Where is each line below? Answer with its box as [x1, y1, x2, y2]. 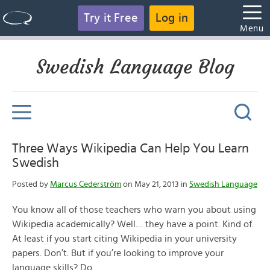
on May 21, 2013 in [121, 180, 189, 189]
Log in [155, 12, 189, 24]
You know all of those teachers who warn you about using [12, 205, 256, 215]
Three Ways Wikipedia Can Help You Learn [12, 142, 249, 155]
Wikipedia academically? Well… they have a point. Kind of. [12, 219, 254, 229]
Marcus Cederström [50, 180, 121, 189]
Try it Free [83, 12, 138, 24]
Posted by [12, 180, 50, 189]
